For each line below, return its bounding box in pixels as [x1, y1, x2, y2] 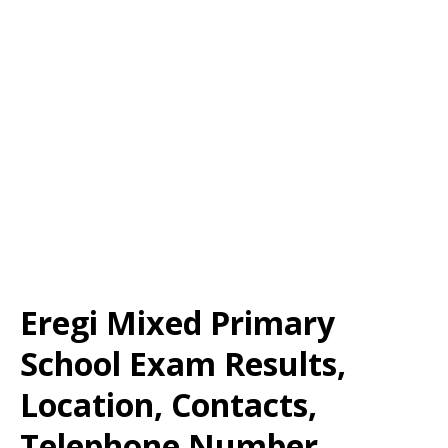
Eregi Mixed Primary [20, 301, 335, 344]
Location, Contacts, [20, 383, 317, 426]
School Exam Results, [20, 342, 346, 385]
